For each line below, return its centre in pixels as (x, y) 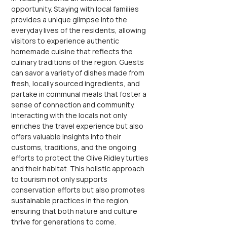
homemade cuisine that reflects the (73, 51)
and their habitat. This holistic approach (79, 168)
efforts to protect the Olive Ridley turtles (81, 158)
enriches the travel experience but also (78, 126)
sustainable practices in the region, (71, 200)
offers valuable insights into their (67, 137)
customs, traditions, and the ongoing (74, 147)
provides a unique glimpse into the (70, 20)
